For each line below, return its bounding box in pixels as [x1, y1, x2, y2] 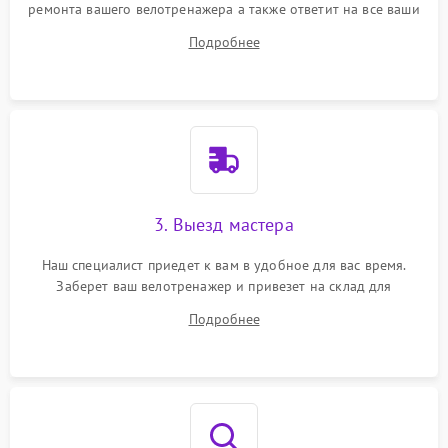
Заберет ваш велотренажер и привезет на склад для [56, 277, 392, 295]
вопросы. [195, 21, 253, 39]
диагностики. [182, 298, 266, 316]
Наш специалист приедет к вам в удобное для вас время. [41, 256, 407, 274]
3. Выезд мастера [154, 213, 294, 236]
